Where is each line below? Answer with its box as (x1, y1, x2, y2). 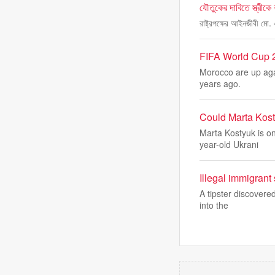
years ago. (199, 77, 241, 90)
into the (199, 199, 228, 211)
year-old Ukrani (199, 138, 258, 150)
